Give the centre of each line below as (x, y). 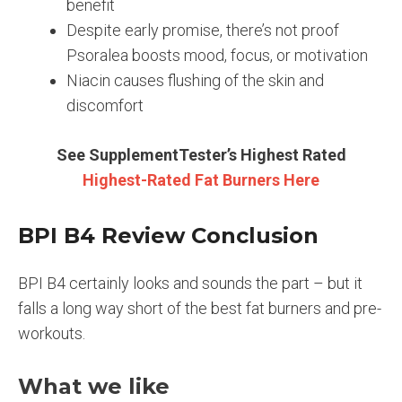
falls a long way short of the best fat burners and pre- (200, 308)
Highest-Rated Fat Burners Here (201, 180)
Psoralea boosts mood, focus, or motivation (217, 56)
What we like (94, 386)
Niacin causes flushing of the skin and (195, 81)
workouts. (52, 333)
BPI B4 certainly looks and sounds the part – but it (190, 283)
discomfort (105, 106)
